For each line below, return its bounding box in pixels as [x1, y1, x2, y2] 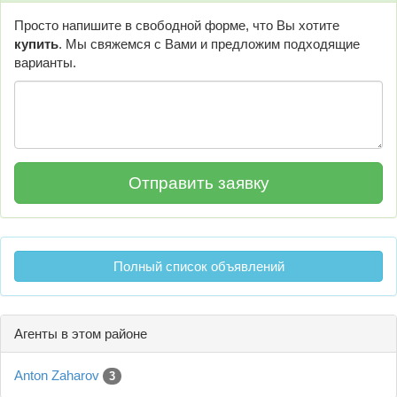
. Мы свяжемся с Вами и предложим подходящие [58, 35, 360, 51]
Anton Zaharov [14, 368, 103, 384]
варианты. [14, 54, 76, 70]
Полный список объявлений [113, 259, 284, 275]
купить [14, 35, 58, 51]
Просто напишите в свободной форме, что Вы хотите [14, 17, 339, 33]
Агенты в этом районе [14, 326, 147, 342]
